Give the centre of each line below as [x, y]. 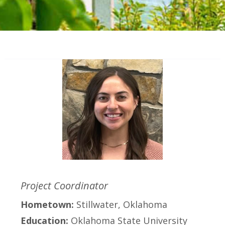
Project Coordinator [65, 186]
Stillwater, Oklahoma [122, 205]
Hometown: [49, 205]
